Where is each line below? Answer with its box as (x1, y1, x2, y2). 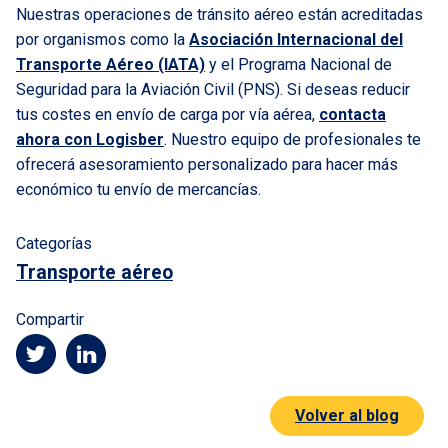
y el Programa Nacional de (205, 55, 392, 74)
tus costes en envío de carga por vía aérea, (16, 105, 319, 124)
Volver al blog (295, 406, 399, 425)
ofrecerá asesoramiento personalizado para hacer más (16, 155, 398, 174)
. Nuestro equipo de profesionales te (164, 130, 421, 149)
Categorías (16, 234, 92, 253)
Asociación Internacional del (189, 30, 403, 49)
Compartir (16, 310, 84, 329)
